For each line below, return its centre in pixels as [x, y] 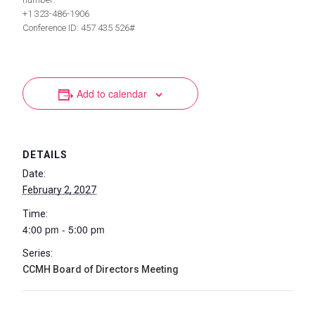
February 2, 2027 [59, 190]
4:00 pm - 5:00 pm [64, 229]
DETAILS [45, 155]
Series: [38, 253]
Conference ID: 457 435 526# [79, 28]
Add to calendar [111, 94]
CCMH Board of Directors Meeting [101, 269]
